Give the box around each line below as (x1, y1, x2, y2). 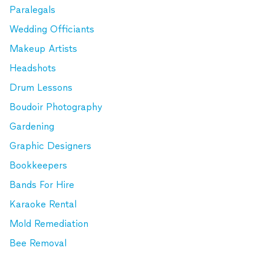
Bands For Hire (9, 179, 74, 190)
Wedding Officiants (9, 24, 94, 35)
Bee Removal (9, 237, 67, 249)
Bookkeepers (9, 160, 67, 171)
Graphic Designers (9, 140, 91, 151)
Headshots (9, 62, 56, 74)
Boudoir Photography (9, 101, 102, 113)
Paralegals (9, 4, 55, 15)
